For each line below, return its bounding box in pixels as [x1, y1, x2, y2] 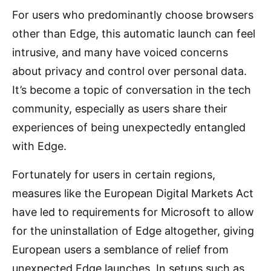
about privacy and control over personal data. [12, 65, 247, 77]
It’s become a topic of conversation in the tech [12, 83, 251, 96]
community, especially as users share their [12, 102, 227, 115]
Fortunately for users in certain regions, [12, 168, 215, 181]
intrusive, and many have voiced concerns [12, 46, 228, 59]
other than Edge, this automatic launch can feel [12, 27, 255, 40]
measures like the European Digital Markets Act [12, 187, 253, 200]
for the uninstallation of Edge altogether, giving [12, 224, 254, 237]
